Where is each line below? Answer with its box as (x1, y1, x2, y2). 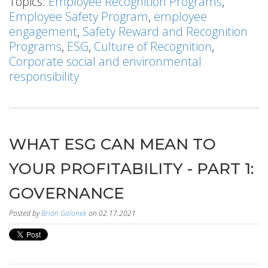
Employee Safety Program (9, 8, 148, 25)
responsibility (9, 68, 79, 84)
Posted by (9, 208, 41, 218)
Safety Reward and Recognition (83, 23, 248, 39)
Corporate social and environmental (9, 53, 202, 69)
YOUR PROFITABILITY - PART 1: (9, 159, 254, 178)
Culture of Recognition (94, 38, 212, 54)
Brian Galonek (41, 208, 87, 218)
